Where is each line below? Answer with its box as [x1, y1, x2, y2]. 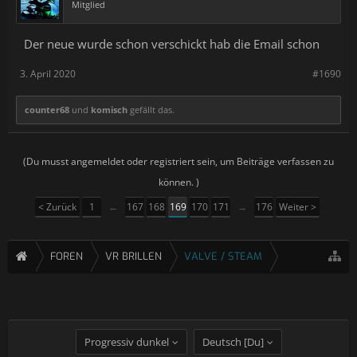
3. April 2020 [20, 67, 76, 80]
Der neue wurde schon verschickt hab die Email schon [24, 36, 320, 52]
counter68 [25, 104, 69, 116]
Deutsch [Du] [202, 334, 264, 349]
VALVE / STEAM [184, 249, 262, 263]
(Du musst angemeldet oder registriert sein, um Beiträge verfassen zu [23, 155, 334, 168]
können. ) [158, 175, 199, 189]
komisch [91, 104, 127, 116]
